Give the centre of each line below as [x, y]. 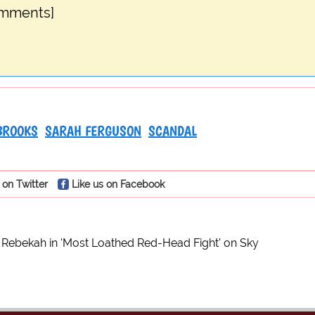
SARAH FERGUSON [93, 131]
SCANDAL [173, 131]
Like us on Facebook [118, 184]
